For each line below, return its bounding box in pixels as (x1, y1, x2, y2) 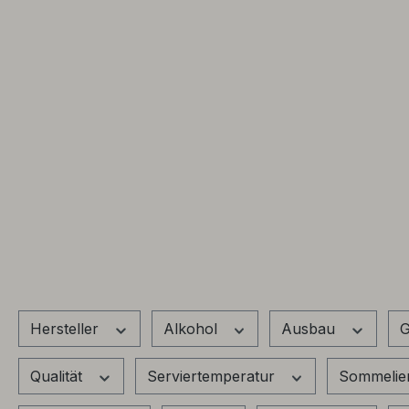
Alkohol (163, 319, 222, 338)
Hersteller (30, 319, 103, 338)
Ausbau (281, 319, 340, 338)
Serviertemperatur (146, 366, 279, 385)
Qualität (30, 366, 87, 385)
